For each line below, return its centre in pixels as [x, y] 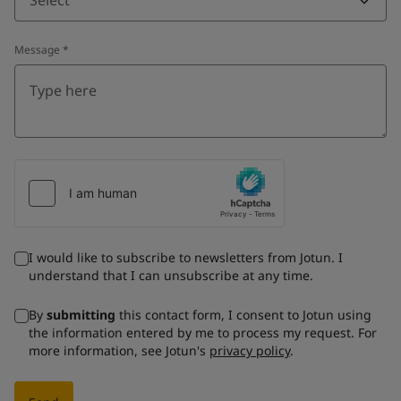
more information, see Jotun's [119, 350]
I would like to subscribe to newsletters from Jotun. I [186, 257]
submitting [81, 314]
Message [37, 49]
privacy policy [250, 350]
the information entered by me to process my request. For [203, 332]
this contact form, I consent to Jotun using [243, 314]
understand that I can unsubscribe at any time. [171, 275]
